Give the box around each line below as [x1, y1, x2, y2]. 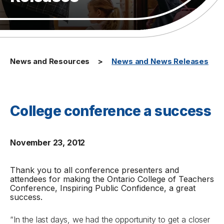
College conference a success [10, 102, 211, 119]
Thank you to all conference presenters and [10, 165, 179, 175]
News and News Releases [111, 56, 209, 66]
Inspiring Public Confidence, [60, 183, 166, 193]
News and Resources [10, 56, 90, 66]
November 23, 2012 [10, 137, 85, 147]
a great [166, 183, 195, 193]
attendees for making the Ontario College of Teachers [10, 174, 214, 184]
